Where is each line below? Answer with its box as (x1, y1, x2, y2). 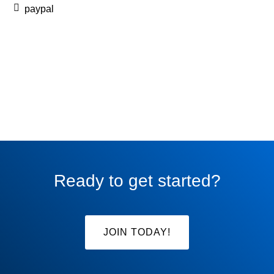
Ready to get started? (53, 171, 221, 190)
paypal (24, 4, 54, 14)
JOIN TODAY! (103, 227, 171, 237)
